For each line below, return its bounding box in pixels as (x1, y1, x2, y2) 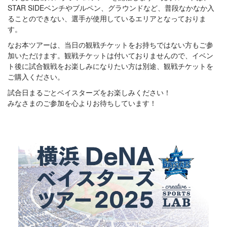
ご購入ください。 (8, 71, 64, 82)
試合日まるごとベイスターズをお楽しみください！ (8, 87, 171, 97)
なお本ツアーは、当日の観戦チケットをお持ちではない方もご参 (8, 40, 213, 50)
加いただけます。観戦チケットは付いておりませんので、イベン (8, 50, 213, 60)
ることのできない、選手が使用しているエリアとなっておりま (8, 13, 206, 23)
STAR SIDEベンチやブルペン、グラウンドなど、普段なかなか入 (8, 3, 214, 13)
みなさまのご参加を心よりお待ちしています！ (8, 98, 157, 108)
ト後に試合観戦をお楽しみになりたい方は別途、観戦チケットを (8, 61, 213, 71)
